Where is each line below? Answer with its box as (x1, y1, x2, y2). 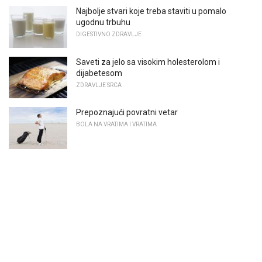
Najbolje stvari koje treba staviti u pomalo (76, 6, 226, 16)
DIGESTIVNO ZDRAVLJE (76, 30, 142, 37)
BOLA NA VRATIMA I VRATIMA (76, 121, 157, 128)
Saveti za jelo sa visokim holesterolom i (76, 57, 220, 67)
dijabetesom (76, 68, 122, 78)
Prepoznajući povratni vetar (76, 108, 178, 118)
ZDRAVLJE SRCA (76, 81, 122, 88)
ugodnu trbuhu (76, 17, 130, 27)
